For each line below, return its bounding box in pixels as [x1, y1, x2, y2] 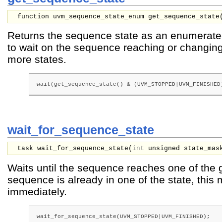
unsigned [148, 145, 184, 153]
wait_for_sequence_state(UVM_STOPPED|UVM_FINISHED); [37, 213, 211, 220]
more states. [7, 54, 66, 65]
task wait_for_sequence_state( [17, 145, 132, 153]
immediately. [7, 185, 67, 197]
